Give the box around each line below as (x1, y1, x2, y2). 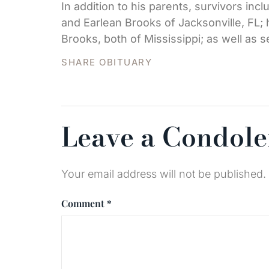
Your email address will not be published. (61, 168, 266, 181)
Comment (61, 196, 107, 210)
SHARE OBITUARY (61, 56, 152, 68)
